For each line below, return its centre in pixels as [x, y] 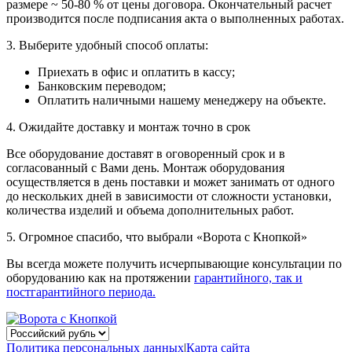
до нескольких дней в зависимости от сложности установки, [169, 196]
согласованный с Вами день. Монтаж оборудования [145, 168]
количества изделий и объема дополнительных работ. [150, 211]
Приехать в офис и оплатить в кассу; [136, 72]
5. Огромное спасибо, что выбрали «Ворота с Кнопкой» [157, 237]
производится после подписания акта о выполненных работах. [175, 19]
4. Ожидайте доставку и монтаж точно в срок [128, 127]
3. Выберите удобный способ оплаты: [107, 46]
